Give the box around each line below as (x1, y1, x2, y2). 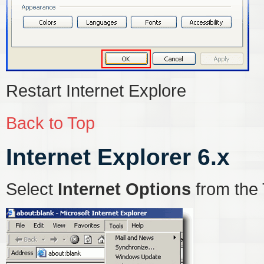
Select (6, 179, 58, 199)
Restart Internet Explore (6, 81, 186, 100)
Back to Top (6, 113, 95, 133)
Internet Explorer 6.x (6, 144, 230, 170)
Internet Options (58, 179, 191, 199)
